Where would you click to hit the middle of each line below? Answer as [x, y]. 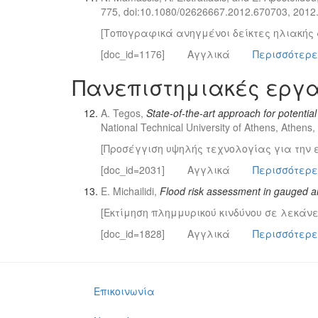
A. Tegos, [124, 113]
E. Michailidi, [130, 191]
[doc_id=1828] [133, 234]
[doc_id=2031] [133, 170]
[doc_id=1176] [133, 54]
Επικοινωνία [124, 291]
